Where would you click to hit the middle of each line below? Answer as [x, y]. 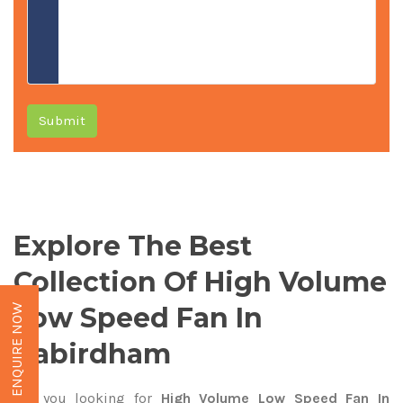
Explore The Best [133, 246]
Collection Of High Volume [200, 282]
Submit [62, 120]
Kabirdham [92, 354]
